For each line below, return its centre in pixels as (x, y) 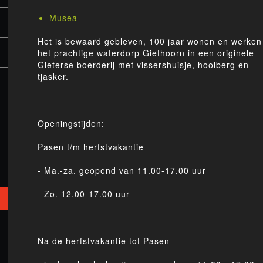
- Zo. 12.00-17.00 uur (84, 194)
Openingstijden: (71, 123)
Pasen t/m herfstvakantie (91, 147)
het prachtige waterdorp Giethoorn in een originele (146, 53)
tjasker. (53, 76)
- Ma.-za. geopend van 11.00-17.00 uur (122, 170)
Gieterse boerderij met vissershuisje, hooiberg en (143, 65)
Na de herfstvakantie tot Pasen (104, 241)
